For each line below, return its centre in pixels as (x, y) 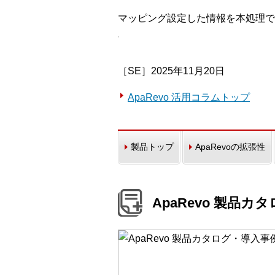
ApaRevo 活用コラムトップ (189, 97)
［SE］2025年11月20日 (171, 71)
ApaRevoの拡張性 (230, 147)
